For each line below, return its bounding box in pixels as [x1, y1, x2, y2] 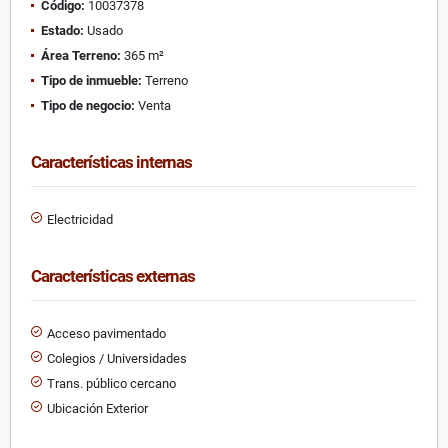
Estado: [41, 22, 84, 38]
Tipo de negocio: [41, 97, 135, 113]
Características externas [31, 265, 195, 286]
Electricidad [47, 211, 113, 227]
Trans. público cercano [47, 375, 176, 391]
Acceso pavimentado [47, 325, 166, 341]
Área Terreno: [41, 47, 121, 63]
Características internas [31, 151, 192, 172]
